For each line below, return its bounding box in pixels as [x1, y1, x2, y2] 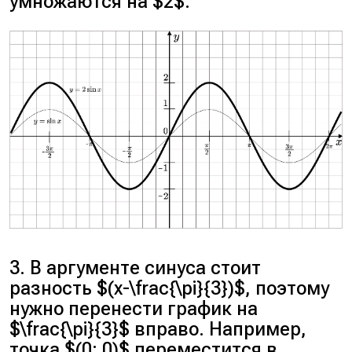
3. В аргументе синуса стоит [9, 256, 262, 279]
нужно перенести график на [9, 297, 258, 320]
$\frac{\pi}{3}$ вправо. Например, [9, 317, 307, 340]
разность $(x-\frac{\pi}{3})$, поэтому [9, 277, 330, 299]
